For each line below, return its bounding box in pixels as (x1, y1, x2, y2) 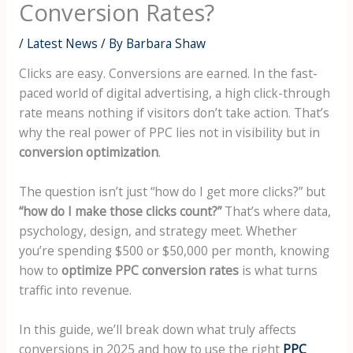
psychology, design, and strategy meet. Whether (18, 222, 297, 240)
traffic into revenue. (18, 281, 132, 299)
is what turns (238, 262, 318, 280)
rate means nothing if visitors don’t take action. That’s (18, 104, 329, 122)
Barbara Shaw (125, 34, 206, 52)
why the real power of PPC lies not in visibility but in (18, 124, 320, 142)
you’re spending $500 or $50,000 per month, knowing (18, 242, 329, 260)
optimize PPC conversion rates (61, 262, 239, 280)
